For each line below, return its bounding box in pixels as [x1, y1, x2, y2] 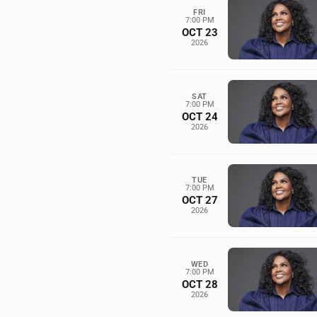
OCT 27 [181, 194, 218, 207]
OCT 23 [181, 25, 218, 39]
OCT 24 [181, 110, 218, 123]
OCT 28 [181, 278, 218, 292]
